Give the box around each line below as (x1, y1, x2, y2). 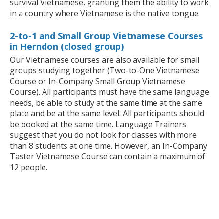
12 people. (10, 162, 47, 173)
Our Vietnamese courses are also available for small (10, 54, 199, 66)
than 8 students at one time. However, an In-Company (10, 140, 207, 152)
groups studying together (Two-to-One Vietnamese (10, 65, 199, 76)
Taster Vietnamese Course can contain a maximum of (10, 151, 205, 162)
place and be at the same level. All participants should (10, 108, 204, 119)
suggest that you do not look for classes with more (10, 130, 197, 141)
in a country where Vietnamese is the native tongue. (10, 8, 200, 19)
